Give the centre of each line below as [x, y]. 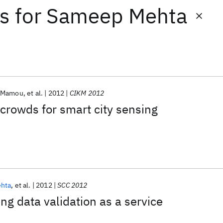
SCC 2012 [72, 185]
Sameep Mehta [117, 16]
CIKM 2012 [87, 93]
